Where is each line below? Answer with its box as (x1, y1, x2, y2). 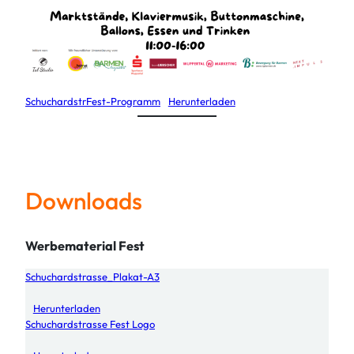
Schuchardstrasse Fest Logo (25, 318, 155, 331)
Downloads (25, 185, 142, 216)
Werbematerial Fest (25, 237, 145, 254)
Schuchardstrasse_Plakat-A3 (25, 270, 160, 284)
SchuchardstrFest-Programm (25, 94, 160, 107)
